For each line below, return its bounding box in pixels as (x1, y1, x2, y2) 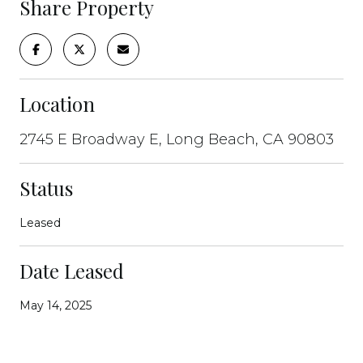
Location (19, 90, 95, 117)
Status (19, 174, 73, 201)
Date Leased (19, 257, 124, 284)
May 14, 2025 (19, 297, 92, 313)
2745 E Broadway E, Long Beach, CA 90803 (19, 130, 334, 148)
